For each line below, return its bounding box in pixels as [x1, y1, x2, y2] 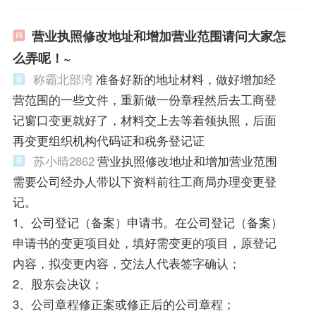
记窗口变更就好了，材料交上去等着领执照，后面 [12, 111, 276, 128]
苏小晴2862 [32, 152, 95, 169]
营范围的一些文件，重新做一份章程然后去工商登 [12, 90, 276, 108]
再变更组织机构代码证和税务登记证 [12, 131, 205, 149]
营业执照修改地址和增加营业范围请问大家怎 [31, 26, 286, 45]
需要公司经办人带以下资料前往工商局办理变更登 [12, 172, 276, 190]
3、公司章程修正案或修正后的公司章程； [12, 295, 235, 312]
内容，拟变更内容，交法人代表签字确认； [12, 254, 241, 272]
